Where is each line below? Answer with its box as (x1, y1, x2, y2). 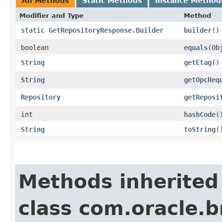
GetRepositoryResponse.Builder (49, 26, 164, 34)
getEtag (184, 58, 212, 66)
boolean (21, 43, 49, 52)
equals (184, 43, 208, 52)
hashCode (184, 110, 216, 118)
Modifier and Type (19, 11, 84, 19)
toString (184, 125, 216, 133)
